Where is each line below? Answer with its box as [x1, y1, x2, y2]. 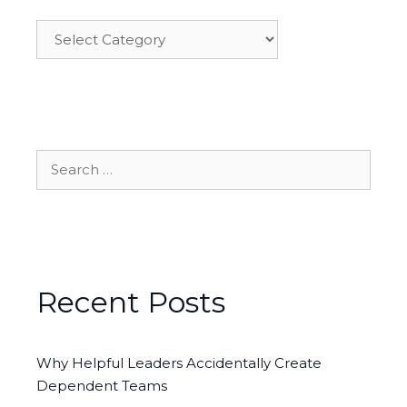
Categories [35, 22, 110, 40]
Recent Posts [36, 284, 225, 321]
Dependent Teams [36, 377, 167, 395]
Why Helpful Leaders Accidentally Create [36, 354, 322, 372]
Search [35, 152, 84, 170]
